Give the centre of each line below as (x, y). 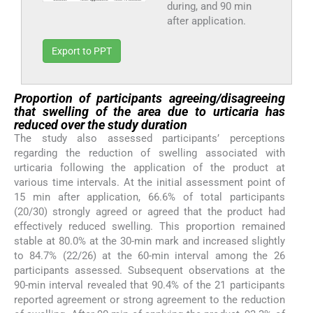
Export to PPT (82, 51)
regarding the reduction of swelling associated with (150, 153)
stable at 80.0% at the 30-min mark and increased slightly (150, 241)
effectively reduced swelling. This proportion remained (150, 227)
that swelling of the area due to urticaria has (150, 112)
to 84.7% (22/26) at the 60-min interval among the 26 (150, 256)
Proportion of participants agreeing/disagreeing (150, 99)
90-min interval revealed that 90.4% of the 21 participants (150, 285)
